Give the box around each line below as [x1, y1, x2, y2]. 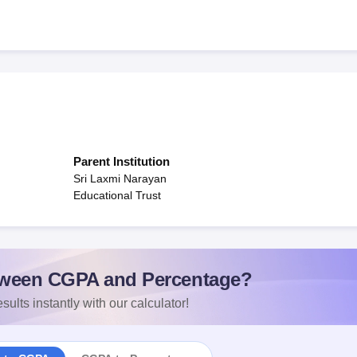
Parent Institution [73, 155, 170, 168]
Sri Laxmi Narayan [73, 172, 167, 185]
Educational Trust [73, 189, 161, 202]
